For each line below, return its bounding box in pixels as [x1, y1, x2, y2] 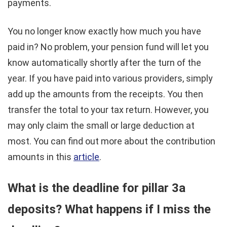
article [73, 152, 99, 163]
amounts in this [8, 152, 73, 163]
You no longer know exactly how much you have [8, 26, 201, 37]
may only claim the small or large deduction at [8, 120, 195, 131]
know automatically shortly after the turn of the [8, 57, 201, 68]
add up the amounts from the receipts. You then [8, 89, 203, 100]
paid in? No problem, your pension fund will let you [8, 42, 209, 53]
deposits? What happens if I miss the [8, 202, 211, 217]
